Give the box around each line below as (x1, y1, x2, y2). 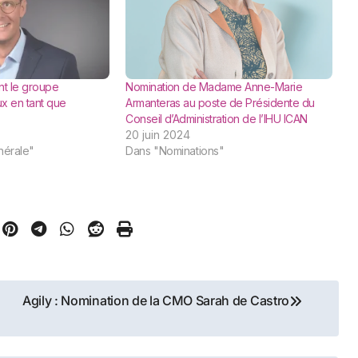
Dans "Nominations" (125, 144, 225, 158)
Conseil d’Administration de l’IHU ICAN (125, 112, 308, 126)
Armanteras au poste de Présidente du (125, 96, 315, 110)
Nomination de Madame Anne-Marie (125, 80, 303, 94)
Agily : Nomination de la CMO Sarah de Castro (22, 292, 289, 309)
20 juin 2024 (125, 128, 191, 142)
